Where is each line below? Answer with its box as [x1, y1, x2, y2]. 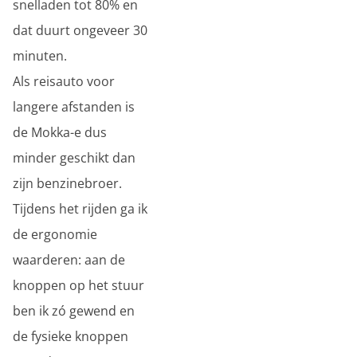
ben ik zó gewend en [13, 302, 135, 320]
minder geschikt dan [13, 149, 135, 167]
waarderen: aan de [13, 251, 125, 269]
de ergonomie [13, 226, 97, 243]
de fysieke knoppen [13, 328, 128, 345]
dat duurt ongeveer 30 [13, 22, 147, 39]
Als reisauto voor [13, 73, 115, 90]
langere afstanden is [13, 98, 135, 116]
